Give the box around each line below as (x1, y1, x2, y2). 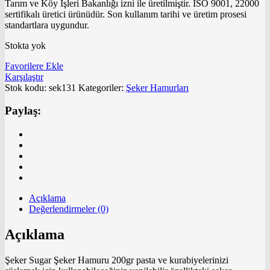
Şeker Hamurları (126, 82, 189, 93)
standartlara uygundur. (5, 19, 89, 30)
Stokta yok (5, 40, 46, 51)
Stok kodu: (5, 82, 49, 93)
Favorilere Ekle (5, 60, 63, 71)
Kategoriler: (78, 82, 126, 93)
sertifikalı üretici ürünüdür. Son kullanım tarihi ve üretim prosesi (5, 8, 246, 19)
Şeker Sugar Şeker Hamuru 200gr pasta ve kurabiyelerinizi (5, 254, 228, 265)
